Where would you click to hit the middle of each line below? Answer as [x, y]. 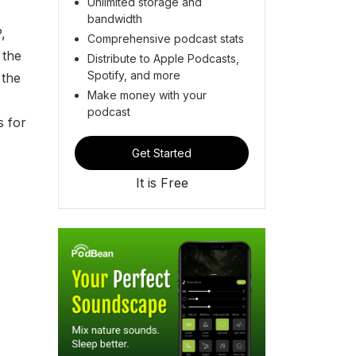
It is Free [162, 182]
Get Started [162, 153]
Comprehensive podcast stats [166, 38]
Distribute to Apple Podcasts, [163, 58]
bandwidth [115, 18]
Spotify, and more [134, 75]
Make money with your [147, 95]
